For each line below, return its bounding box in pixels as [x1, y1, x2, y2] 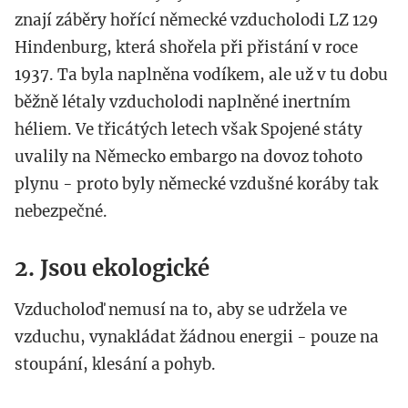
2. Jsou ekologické [15, 254, 209, 283]
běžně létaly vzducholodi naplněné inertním [15, 92, 351, 113]
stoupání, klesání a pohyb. [15, 354, 216, 375]
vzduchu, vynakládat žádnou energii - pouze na [15, 327, 379, 348]
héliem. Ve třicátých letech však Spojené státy [15, 119, 362, 140]
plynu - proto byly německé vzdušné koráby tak [15, 174, 378, 195]
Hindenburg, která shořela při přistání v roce [15, 37, 358, 58]
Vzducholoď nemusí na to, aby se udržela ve [15, 300, 347, 321]
